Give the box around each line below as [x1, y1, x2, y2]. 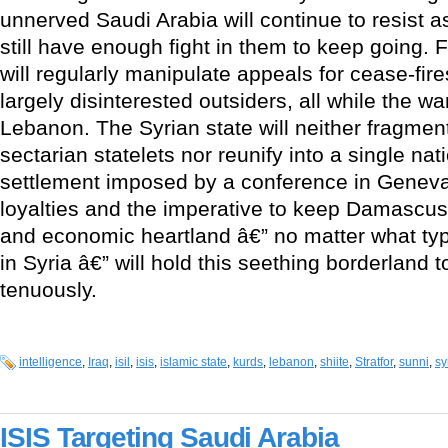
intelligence [19, 355, 82, 370]
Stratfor [355, 355, 393, 370]
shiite [320, 355, 349, 370]
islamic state [160, 355, 227, 370]
